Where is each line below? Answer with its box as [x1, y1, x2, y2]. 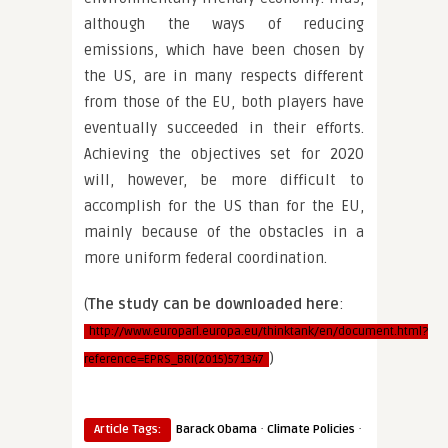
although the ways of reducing [84, 15, 364, 33]
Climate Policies [267, 422, 355, 437]
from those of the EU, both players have [84, 93, 364, 111]
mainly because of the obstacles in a [84, 223, 364, 241]
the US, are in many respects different [84, 67, 364, 85]
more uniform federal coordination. [84, 249, 327, 267]
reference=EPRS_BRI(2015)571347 [84, 352, 264, 367]
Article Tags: [94, 422, 161, 437]
